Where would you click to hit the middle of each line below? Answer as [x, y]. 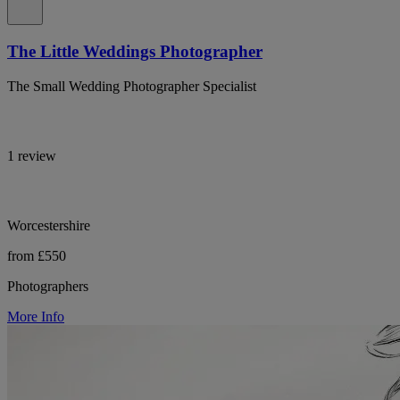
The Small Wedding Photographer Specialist [132, 86]
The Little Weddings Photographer [135, 52]
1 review [32, 155]
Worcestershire [49, 225]
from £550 [37, 255]
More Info [36, 316]
